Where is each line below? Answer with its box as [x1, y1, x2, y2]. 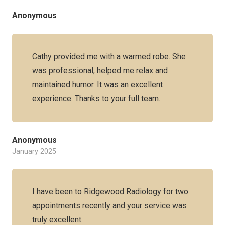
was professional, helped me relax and [32, 66, 168, 75]
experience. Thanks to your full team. [32, 94, 160, 103]
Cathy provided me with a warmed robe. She [32, 52, 186, 61]
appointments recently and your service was [32, 201, 187, 210]
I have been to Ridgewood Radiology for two [32, 187, 188, 196]
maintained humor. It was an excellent [32, 80, 163, 89]
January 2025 [12, 147, 56, 156]
